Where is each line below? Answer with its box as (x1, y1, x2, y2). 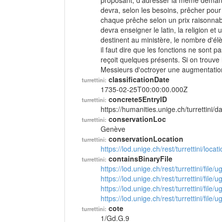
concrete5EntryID (109, 94, 167, 104)
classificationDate (109, 74, 169, 84)
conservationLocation (109, 134, 183, 144)
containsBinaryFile (109, 154, 172, 164)
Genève (101, 124, 125, 134)
